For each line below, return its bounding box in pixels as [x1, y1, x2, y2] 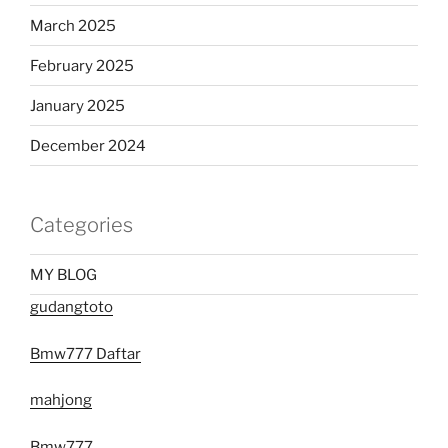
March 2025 [30, 16, 116, 35]
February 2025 [30, 56, 134, 75]
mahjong [30, 391, 92, 410]
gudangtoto [30, 298, 113, 317]
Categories [30, 213, 133, 238]
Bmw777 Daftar [30, 344, 141, 363]
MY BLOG [30, 265, 97, 284]
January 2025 [30, 96, 125, 115]
